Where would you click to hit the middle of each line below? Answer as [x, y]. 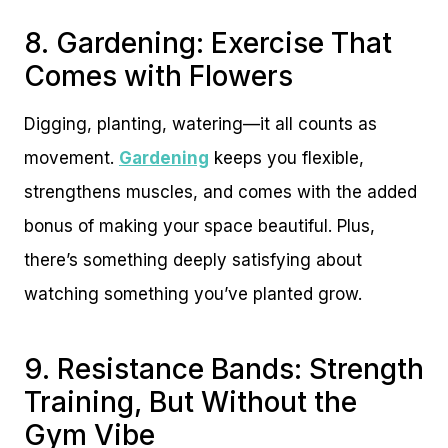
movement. [71, 157]
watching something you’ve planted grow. [193, 293]
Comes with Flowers [158, 75]
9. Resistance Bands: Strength [224, 368]
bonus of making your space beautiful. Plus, [199, 225]
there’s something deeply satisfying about [193, 259]
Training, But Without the [190, 401]
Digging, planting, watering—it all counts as [200, 123]
